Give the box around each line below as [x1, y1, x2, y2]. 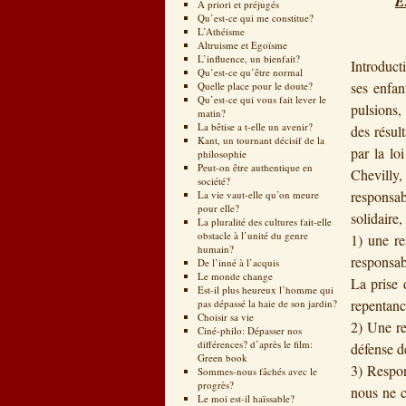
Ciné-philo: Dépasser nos [197, 324, 302, 337]
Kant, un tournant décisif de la [197, 133, 324, 147]
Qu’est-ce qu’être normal [197, 65, 303, 79]
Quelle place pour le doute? [197, 79, 313, 92]
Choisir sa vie [197, 310, 254, 324]
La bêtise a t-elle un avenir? [197, 120, 313, 133]
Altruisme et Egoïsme [197, 38, 287, 52]
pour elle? [197, 201, 239, 215]
